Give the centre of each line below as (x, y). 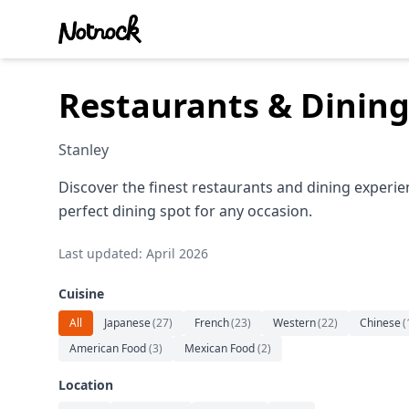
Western (294, 323)
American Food (108, 348)
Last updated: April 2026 (133, 253)
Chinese (380, 323)
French (212, 323)
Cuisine (81, 294)
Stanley (84, 150)
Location (86, 385)
